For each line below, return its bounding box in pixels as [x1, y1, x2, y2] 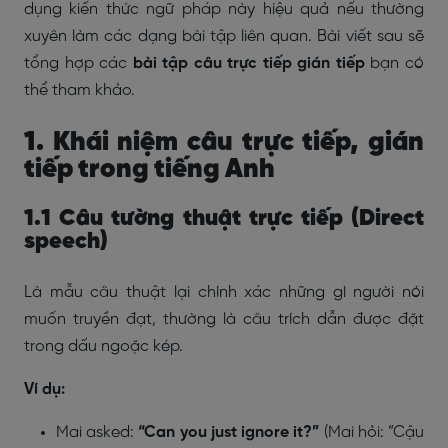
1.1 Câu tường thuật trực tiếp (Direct [24, 207, 424, 231]
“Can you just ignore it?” [134, 424, 320, 441]
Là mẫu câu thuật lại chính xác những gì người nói [24, 284, 424, 301]
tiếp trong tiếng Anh [24, 155, 275, 184]
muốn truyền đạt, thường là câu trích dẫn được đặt [24, 311, 424, 328]
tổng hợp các [24, 55, 133, 72]
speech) [24, 230, 108, 254]
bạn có [370, 55, 425, 72]
